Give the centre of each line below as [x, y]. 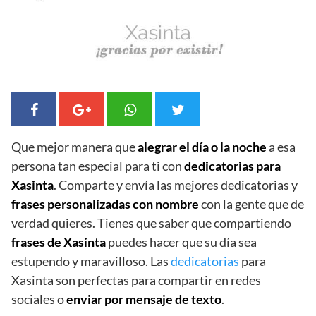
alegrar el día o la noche [202, 146]
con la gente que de [251, 203]
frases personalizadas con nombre [105, 203]
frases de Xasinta [59, 242]
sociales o [39, 299]
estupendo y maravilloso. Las [91, 261]
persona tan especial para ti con [98, 165]
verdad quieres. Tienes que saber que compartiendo [151, 223]
